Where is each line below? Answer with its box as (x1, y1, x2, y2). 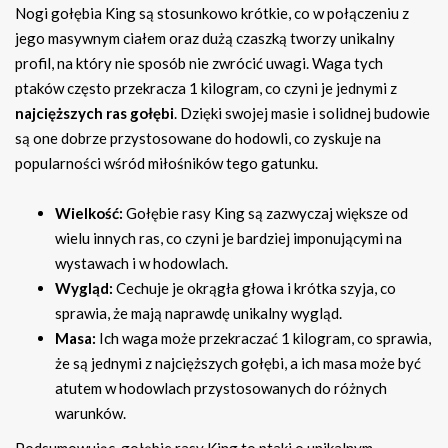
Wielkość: (55, 203, 123, 222)
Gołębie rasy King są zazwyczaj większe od (123, 203, 408, 222)
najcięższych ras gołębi (15, 103, 174, 122)
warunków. (55, 403, 126, 422)
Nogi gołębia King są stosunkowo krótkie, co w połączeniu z (15, 3, 409, 22)
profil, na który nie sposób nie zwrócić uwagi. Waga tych (15, 53, 383, 72)
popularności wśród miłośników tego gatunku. (15, 153, 318, 172)
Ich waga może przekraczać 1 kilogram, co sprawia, (96, 328, 431, 347)
